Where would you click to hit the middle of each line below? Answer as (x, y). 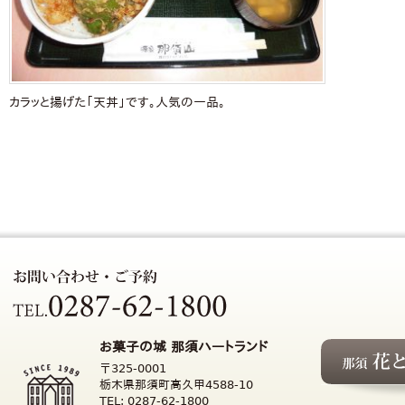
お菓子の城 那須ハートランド (184, 347)
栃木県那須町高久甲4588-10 (176, 385)
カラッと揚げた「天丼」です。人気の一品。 (117, 102)
